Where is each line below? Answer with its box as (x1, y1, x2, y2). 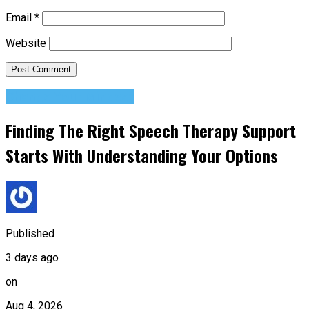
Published (6, 227, 54, 241)
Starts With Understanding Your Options (6, 143, 278, 168)
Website (6, 36, 46, 50)
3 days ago (6, 251, 59, 265)
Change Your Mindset (6, 89, 134, 105)
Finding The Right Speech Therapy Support (6, 118, 296, 143)
